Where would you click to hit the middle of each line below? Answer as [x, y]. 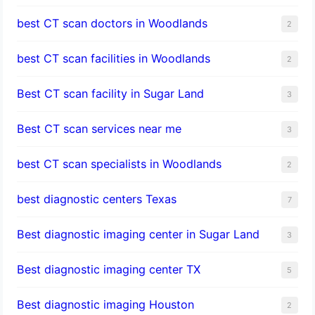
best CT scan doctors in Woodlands [112, 23]
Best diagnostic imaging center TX [109, 269]
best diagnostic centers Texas [97, 199]
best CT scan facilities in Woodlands [114, 58]
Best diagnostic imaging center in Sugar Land [139, 234]
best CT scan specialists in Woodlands [120, 163]
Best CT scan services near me [99, 128]
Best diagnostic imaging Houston [106, 304]
